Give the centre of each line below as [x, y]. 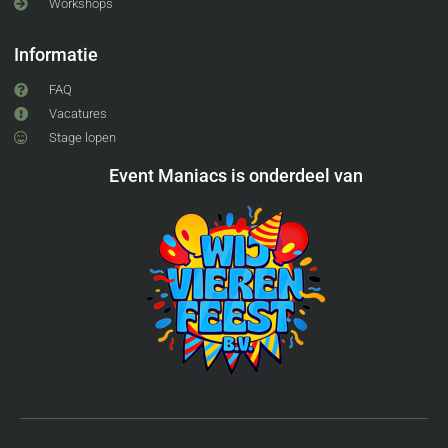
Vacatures [77, 114]
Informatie [56, 55]
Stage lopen [82, 138]
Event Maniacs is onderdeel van [236, 176]
